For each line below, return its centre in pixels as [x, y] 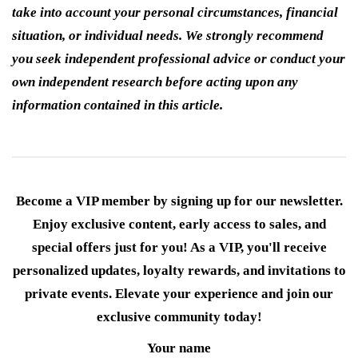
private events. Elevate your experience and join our [179, 294]
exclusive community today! [179, 317]
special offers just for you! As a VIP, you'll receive [179, 248]
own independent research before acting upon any [155, 82]
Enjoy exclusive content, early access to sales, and [179, 225]
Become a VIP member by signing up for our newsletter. [179, 201]
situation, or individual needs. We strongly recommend [168, 36]
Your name [179, 348]
